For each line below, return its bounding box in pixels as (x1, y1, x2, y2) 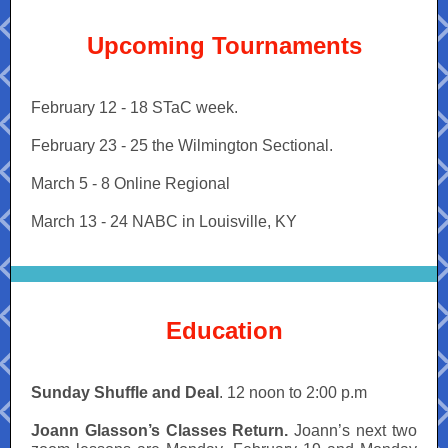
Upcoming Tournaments (86, 32, 362, 59)
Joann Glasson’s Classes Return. (31, 422, 289, 439)
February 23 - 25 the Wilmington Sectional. (31, 137, 333, 154)
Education (165, 317, 283, 344)
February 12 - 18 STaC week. (31, 99, 238, 116)
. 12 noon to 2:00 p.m (219, 384, 367, 401)
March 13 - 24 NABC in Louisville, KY (31, 213, 297, 230)
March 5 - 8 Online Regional (31, 175, 230, 192)
